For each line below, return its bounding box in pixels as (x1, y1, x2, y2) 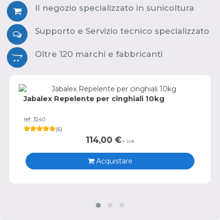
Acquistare (94, 156, 133, 165)
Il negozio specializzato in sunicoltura (35, 2, 194, 13)
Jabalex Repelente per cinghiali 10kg (24, 94, 165, 104)
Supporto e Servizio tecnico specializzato (35, 26, 209, 36)
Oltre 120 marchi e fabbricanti (35, 49, 163, 59)
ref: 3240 (24, 116, 45, 123)
